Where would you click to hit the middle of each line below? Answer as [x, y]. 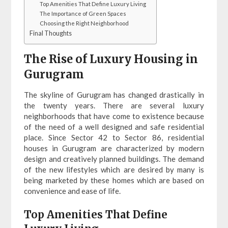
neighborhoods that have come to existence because [114, 116]
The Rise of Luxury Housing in [111, 59]
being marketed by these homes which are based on [114, 180]
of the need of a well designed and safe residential [114, 126]
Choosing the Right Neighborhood [84, 23]
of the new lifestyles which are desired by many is [114, 169]
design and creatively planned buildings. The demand [114, 159]
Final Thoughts [51, 33]
